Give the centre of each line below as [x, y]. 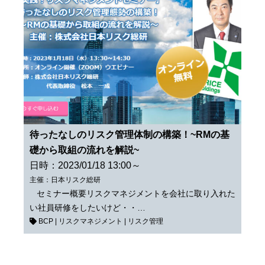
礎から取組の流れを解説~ [84, 150]
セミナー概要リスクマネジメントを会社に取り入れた [132, 194]
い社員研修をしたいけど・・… [88, 208]
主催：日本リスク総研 [65, 180]
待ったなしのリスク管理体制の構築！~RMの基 [130, 135]
